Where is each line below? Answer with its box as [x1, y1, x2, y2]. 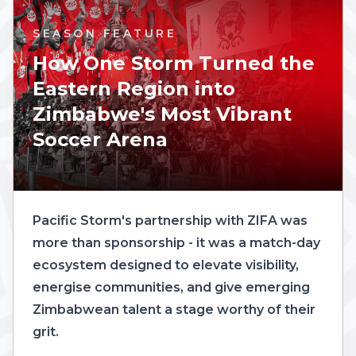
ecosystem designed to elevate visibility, [33, 257, 299, 273]
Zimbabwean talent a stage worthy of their [33, 301, 315, 317]
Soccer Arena [33, 127, 168, 151]
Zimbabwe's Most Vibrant [33, 102, 292, 126]
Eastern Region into [33, 76, 235, 100]
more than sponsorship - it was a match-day [33, 234, 320, 250]
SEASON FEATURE [33, 25, 176, 41]
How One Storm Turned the [33, 51, 315, 75]
